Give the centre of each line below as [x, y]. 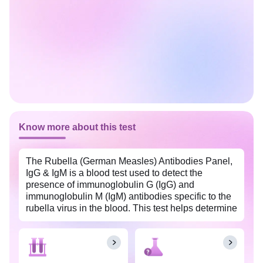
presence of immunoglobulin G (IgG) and [110, 185]
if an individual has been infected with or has [118, 220]
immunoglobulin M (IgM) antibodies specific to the [129, 197]
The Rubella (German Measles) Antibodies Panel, [129, 161]
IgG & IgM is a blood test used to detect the [114, 173]
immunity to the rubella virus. [85, 232]
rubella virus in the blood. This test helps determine [131, 208]
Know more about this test [77, 127]
